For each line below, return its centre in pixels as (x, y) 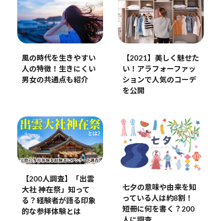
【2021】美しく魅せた (161, 59)
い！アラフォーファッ (159, 70)
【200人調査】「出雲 (58, 180)
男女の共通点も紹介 (55, 80)
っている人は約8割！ (157, 199)
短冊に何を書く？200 (158, 210)
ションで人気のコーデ (159, 80)
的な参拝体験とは (51, 212)
